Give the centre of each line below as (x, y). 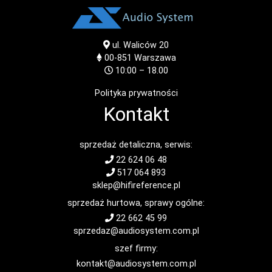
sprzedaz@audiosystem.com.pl (136, 231)
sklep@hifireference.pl (136, 186)
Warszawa (155, 58)
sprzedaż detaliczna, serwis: (136, 145)
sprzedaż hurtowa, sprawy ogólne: (136, 203)
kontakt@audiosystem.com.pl (136, 264)
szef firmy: (136, 249)
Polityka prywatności (136, 93)
